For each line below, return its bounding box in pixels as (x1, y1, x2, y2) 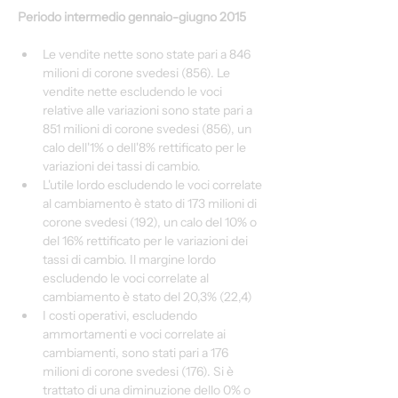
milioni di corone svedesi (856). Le (43, 65, 233, 81)
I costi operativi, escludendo (43, 307, 200, 323)
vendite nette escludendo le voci (43, 84, 225, 99)
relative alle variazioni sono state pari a (43, 102, 255, 118)
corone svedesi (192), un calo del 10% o (43, 214, 259, 230)
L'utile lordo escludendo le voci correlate (43, 177, 265, 193)
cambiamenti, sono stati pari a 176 (43, 345, 231, 361)
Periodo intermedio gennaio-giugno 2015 (18, 9, 246, 25)
